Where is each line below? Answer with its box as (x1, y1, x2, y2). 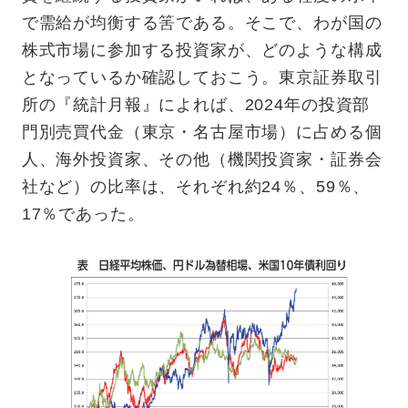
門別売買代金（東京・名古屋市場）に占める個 (21, 122, 382, 141)
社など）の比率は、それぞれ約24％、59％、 (21, 177, 371, 196)
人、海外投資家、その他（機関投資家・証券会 (21, 149, 382, 168)
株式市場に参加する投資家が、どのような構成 (21, 40, 382, 59)
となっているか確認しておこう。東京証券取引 (21, 67, 382, 87)
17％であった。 (21, 204, 145, 223)
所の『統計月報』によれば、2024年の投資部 (21, 95, 371, 114)
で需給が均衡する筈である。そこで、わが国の (21, 13, 382, 32)
